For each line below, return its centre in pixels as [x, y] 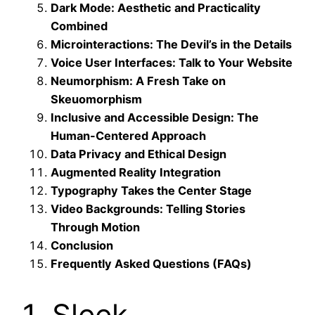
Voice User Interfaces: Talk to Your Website [172, 62]
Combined [79, 26]
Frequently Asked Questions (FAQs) [151, 263]
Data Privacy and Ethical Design [139, 154]
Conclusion [82, 245]
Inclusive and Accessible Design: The [155, 117]
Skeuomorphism [96, 99]
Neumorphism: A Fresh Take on [138, 81]
